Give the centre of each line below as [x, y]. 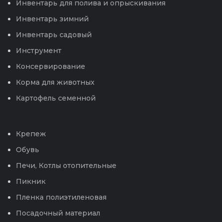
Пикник [31, 181]
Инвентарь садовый [54, 34]
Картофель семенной [56, 98]
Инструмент [39, 50]
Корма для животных [55, 82]
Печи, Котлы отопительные [66, 165]
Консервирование [51, 66]
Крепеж [31, 134]
